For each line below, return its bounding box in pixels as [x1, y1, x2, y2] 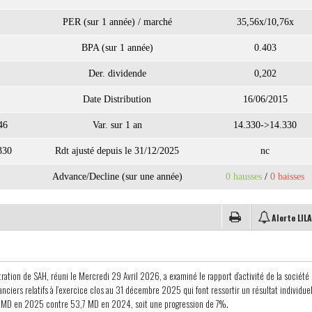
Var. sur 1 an [92, 120, 142, 130]
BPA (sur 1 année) [81, 42, 153, 53]
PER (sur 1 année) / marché [62, 17, 172, 27]
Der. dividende [88, 68, 146, 79]
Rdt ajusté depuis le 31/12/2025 [55, 146, 179, 156]
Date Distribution [83, 94, 151, 104]
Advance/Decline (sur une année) [52, 171, 182, 182]
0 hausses [226, 171, 262, 182]
